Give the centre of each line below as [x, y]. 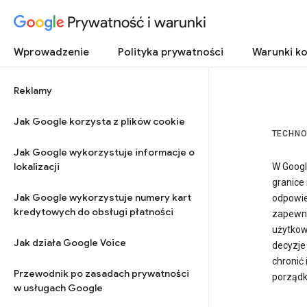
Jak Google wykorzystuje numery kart [102, 197]
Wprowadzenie [51, 52]
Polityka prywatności [171, 52]
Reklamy [33, 90]
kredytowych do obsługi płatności [94, 212]
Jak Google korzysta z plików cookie [99, 121]
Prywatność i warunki [137, 22]
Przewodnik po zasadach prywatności [101, 273]
